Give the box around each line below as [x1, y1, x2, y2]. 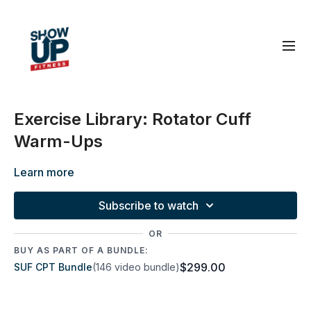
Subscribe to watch [99, 199, 199, 212]
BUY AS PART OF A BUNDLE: [14, 245, 149, 255]
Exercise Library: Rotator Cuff [14, 109, 251, 129]
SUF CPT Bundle [14, 261, 92, 273]
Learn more [14, 165, 74, 179]
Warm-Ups [14, 131, 103, 151]
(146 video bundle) [92, 261, 180, 273]
